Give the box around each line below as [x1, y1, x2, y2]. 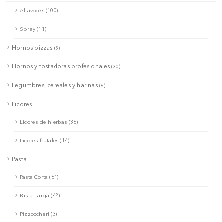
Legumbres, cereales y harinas [12, 81, 99, 89]
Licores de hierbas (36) [20, 118, 78, 125]
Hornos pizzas [12, 44, 54, 51]
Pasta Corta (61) [20, 173, 59, 180]
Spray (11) [20, 25, 46, 32]
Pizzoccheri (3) [20, 210, 57, 217]
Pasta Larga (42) [20, 192, 60, 199]
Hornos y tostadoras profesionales [12, 62, 111, 70]
